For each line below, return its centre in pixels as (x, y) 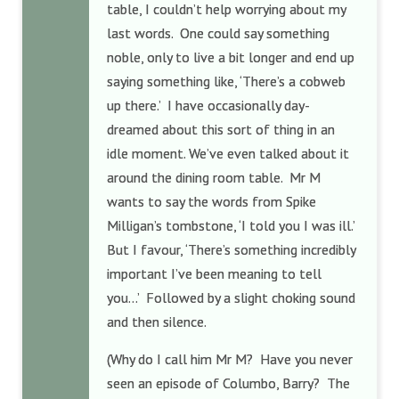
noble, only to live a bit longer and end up (231, 57)
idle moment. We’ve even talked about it (228, 153)
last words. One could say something (218, 33)
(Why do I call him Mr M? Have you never (230, 359)
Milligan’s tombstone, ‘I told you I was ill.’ (231, 225)
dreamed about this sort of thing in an (221, 129)
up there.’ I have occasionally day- (208, 105)
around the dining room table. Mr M (214, 177)
